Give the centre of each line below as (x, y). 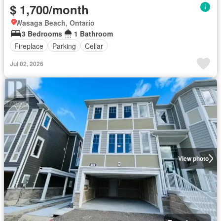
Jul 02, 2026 (27, 64)
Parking (64, 46)
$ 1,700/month (49, 9)
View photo (193, 158)
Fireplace (29, 46)
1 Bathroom (93, 34)
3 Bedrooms (42, 34)
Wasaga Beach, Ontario (55, 23)
